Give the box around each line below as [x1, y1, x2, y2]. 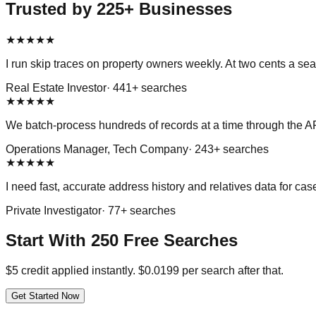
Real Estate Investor [6, 81, 107, 94]
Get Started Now [11, 291, 79, 302]
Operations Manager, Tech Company [6, 142, 188, 155]
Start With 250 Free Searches [6, 231, 238, 250]
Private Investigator [6, 204, 102, 217]
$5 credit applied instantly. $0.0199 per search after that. [6, 265, 284, 277]
